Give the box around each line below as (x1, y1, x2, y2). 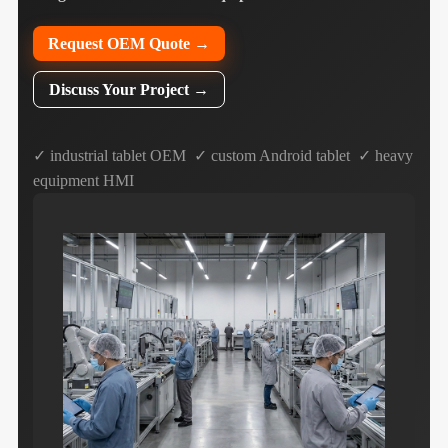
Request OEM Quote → (47, 35, 210, 52)
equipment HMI (32, 172, 134, 189)
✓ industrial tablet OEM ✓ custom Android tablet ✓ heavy (32, 147, 413, 164)
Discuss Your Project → (48, 81, 209, 98)
